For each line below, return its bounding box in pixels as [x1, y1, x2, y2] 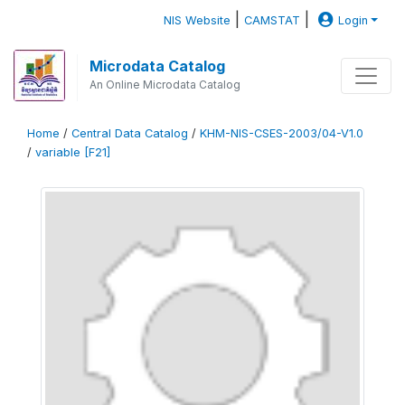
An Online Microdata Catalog [89, 78, 240, 91]
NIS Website [164, 14, 231, 27]
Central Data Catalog [71, 127, 188, 140]
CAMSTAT [244, 14, 301, 27]
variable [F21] [35, 146, 110, 159]
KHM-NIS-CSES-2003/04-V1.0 [200, 127, 363, 140]
